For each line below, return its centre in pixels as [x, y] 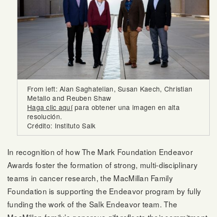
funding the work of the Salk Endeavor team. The [93, 204]
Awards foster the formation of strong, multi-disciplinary [102, 165]
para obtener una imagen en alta [126, 107]
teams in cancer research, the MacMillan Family [90, 178]
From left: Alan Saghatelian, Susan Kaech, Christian [110, 89]
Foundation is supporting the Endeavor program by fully [104, 191]
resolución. [45, 116]
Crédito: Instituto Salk [62, 126]
